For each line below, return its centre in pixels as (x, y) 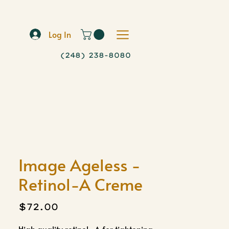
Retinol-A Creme (81, 184)
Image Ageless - (79, 165)
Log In (60, 34)
